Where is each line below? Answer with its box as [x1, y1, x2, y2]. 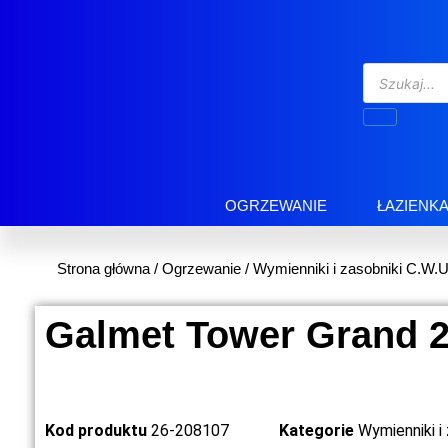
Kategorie [279, 421, 354, 441]
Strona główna [57, 260, 150, 278]
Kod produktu [45, 421, 151, 441]
